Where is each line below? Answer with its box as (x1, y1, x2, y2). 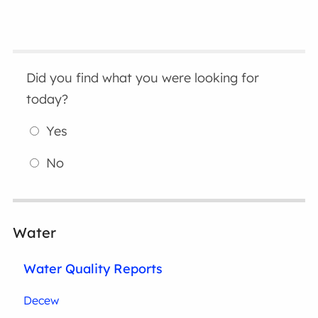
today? (26, 91, 69, 108)
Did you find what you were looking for (26, 70, 260, 87)
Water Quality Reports (23, 261, 163, 277)
